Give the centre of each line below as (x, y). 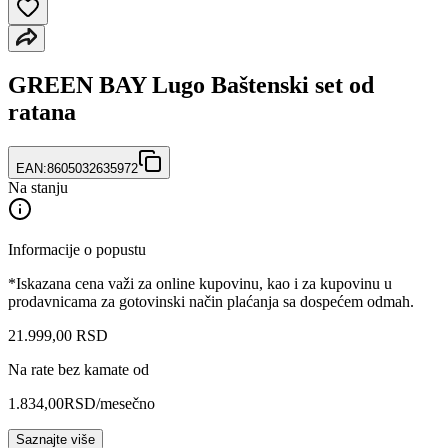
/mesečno (125, 403)
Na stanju (38, 187)
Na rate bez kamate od (78, 369)
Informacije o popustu (77, 249)
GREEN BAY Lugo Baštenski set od (191, 84)
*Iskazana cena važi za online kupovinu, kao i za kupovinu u (200, 283)
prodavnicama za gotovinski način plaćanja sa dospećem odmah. (211, 301)
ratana (42, 111)
